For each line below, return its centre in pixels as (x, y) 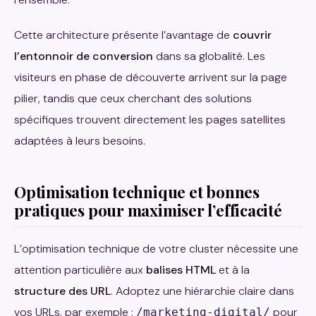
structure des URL (62, 291)
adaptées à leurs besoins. (80, 140)
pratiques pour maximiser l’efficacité (148, 210)
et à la (233, 269)
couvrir (252, 35)
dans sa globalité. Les (209, 56)
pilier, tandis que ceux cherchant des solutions (133, 98)
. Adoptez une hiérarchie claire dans (202, 291)
